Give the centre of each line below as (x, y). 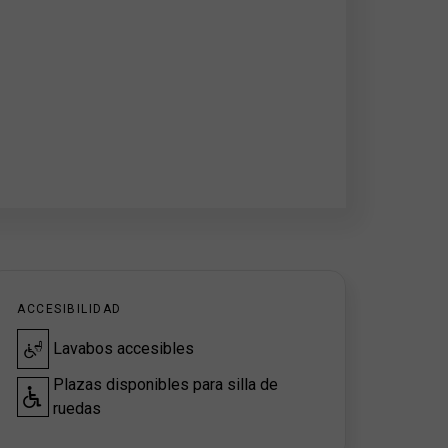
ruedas (77, 408)
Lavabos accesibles (123, 348)
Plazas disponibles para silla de (165, 384)
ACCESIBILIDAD (69, 309)
